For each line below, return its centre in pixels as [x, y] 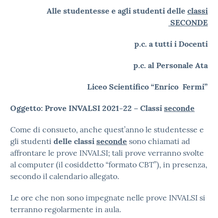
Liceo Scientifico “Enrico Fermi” [147, 87]
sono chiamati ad [159, 141]
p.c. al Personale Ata [171, 65]
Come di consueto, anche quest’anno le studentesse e [107, 129]
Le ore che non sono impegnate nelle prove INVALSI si [108, 198]
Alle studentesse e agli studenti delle [117, 11]
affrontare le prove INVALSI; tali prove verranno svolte [107, 153]
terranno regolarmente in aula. [66, 209]
